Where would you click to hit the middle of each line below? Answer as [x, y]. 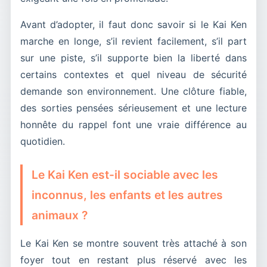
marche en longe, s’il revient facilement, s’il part [133, 41]
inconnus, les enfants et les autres [127, 195]
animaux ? [60, 215]
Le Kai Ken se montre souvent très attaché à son [133, 243]
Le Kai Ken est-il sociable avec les [125, 174]
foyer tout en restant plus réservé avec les [133, 260]
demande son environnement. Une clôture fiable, [133, 91]
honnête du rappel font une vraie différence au [133, 124]
